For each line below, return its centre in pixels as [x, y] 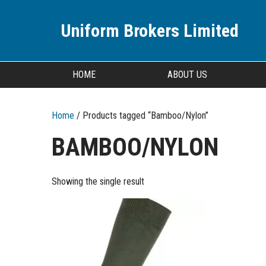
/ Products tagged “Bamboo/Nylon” [141, 115]
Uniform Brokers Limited [150, 31]
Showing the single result [98, 181]
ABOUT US [187, 75]
